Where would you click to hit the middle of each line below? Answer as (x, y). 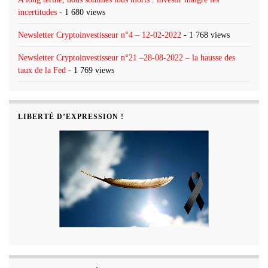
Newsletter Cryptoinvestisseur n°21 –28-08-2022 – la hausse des (127, 57)
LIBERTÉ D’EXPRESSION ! (71, 116)
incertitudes (37, 12)
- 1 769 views (90, 70)
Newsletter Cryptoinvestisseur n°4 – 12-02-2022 (100, 35)
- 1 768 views (205, 35)
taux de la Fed (42, 70)
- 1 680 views (81, 12)
